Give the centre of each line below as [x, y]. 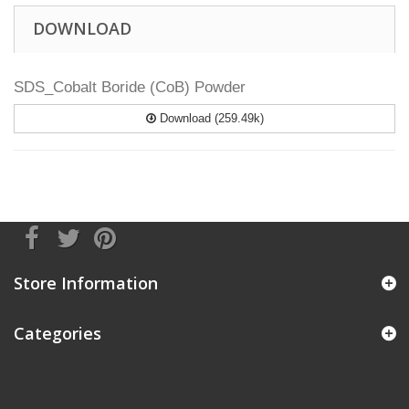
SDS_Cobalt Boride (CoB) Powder [130, 88]
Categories [58, 334]
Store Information [86, 283]
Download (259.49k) [210, 119]
